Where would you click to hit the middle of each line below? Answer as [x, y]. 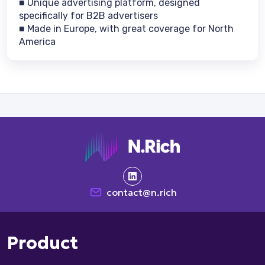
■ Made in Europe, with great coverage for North [126, 29]
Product [43, 243]
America [37, 42]
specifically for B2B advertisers [88, 16]
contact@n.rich [141, 192]
